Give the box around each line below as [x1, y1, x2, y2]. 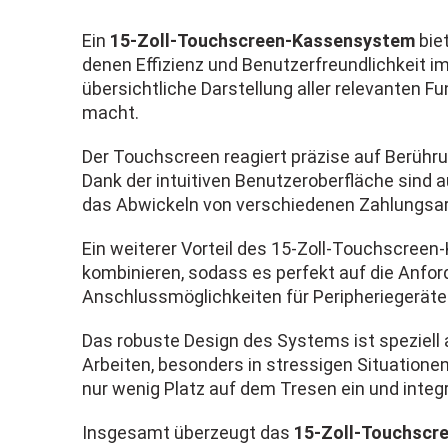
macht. [82, 101, 139, 123]
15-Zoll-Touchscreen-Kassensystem [110, 29, 415, 51]
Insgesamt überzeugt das [82, 421, 294, 443]
